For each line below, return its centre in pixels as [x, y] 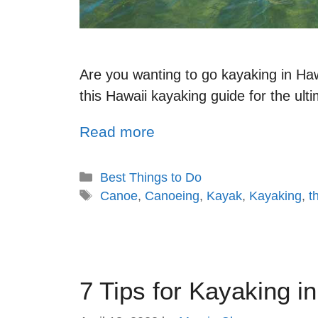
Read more [117, 132]
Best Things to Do [150, 178]
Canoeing [172, 196]
